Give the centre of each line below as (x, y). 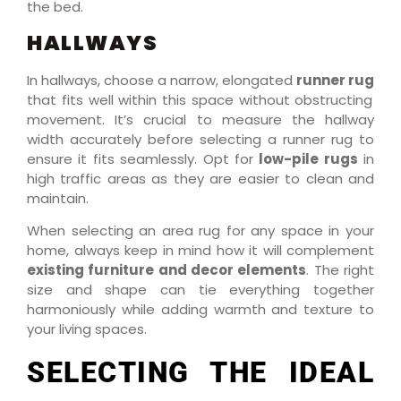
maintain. (58, 198)
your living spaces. (87, 329)
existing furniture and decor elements (167, 270)
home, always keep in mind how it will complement (200, 251)
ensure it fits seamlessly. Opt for (143, 158)
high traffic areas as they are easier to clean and (200, 178)
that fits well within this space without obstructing (200, 99)
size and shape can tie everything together (200, 290)
